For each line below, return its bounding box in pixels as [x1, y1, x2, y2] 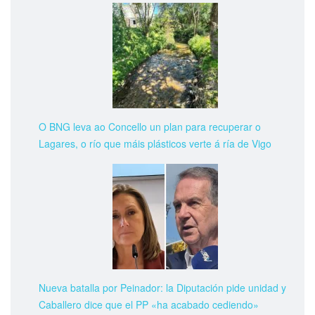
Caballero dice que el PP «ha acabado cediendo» [39, 297, 259, 312]
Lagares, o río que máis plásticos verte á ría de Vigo [39, 136, 271, 150]
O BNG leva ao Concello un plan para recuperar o [39, 119, 261, 134]
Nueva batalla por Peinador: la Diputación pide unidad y [39, 281, 286, 295]
